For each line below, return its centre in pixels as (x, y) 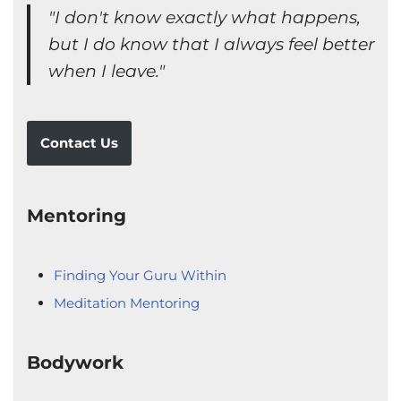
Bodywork (75, 363)
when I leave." (107, 72)
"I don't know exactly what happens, (205, 18)
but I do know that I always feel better (212, 45)
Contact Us (79, 143)
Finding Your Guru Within (140, 276)
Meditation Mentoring (127, 303)
